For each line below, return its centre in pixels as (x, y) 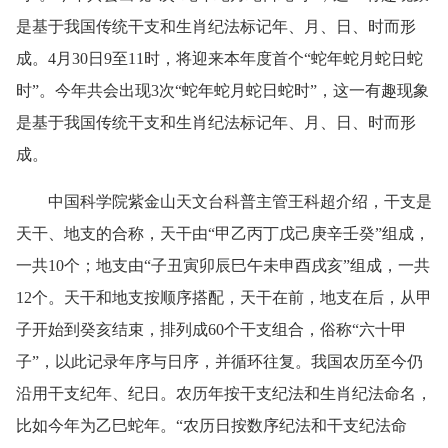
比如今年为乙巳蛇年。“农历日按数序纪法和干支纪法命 (211, 426)
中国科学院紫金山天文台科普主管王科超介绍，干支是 (224, 202)
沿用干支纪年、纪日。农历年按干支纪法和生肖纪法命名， (224, 394)
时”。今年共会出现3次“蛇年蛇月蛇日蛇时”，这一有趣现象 (222, 91)
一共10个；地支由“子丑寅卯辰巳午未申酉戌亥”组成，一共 (223, 266)
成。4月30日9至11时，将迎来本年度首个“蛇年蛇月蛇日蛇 (219, 59)
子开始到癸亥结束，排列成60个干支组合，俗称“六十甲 (211, 330)
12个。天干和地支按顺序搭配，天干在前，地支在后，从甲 (224, 298)
